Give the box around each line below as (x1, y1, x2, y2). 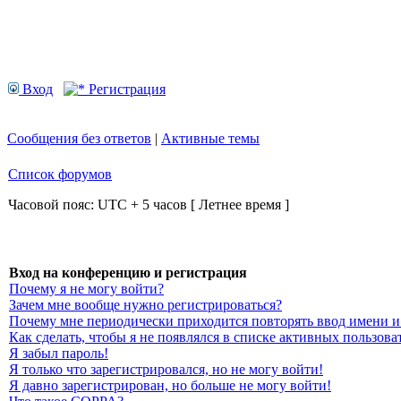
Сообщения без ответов (7, 131, 151, 146)
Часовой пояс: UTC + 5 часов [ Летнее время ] (8, 197, 289, 212)
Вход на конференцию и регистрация (9, 265, 247, 280)
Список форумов (8, 166, 112, 182)
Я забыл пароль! (9, 346, 108, 361)
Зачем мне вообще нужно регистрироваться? (9, 297, 282, 312)
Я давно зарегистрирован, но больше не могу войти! (9, 378, 331, 393)
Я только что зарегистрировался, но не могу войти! (9, 362, 323, 377)
